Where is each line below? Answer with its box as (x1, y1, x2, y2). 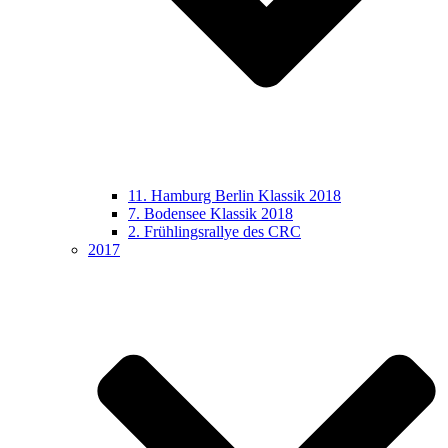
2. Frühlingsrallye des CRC (128, 223, 301, 241)
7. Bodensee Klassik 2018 (128, 205, 293, 223)
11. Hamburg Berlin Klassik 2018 (128, 187, 341, 205)
